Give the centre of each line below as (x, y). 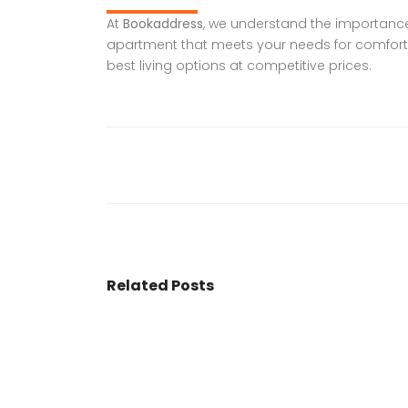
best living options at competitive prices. (239, 66)
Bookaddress (163, 24)
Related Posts (160, 286)
